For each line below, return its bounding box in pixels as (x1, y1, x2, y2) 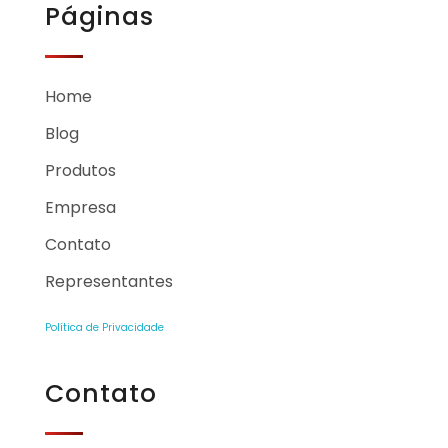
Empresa (45, 195, 116, 219)
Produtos (45, 158, 116, 182)
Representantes (45, 269, 173, 293)
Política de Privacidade (45, 319, 164, 335)
